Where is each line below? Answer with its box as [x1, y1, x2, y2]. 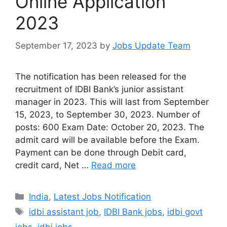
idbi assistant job [29, 206, 99, 217]
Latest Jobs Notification [54, 191, 152, 202]
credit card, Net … [15, 160, 91, 170]
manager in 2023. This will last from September [15, 96, 209, 107]
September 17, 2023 [15, 40, 97, 51]
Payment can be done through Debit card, [15, 147, 186, 158]
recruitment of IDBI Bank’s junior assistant [15, 84, 183, 94]
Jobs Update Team [112, 40, 191, 51]
